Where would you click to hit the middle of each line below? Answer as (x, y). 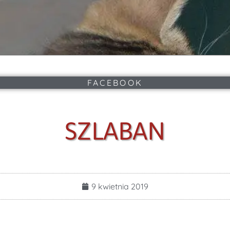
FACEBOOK (115, 82)
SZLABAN (115, 130)
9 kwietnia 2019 (120, 186)
